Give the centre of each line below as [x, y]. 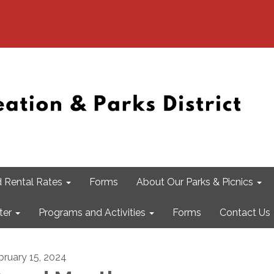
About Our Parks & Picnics [195, 182]
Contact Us [245, 213]
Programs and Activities [92, 213]
